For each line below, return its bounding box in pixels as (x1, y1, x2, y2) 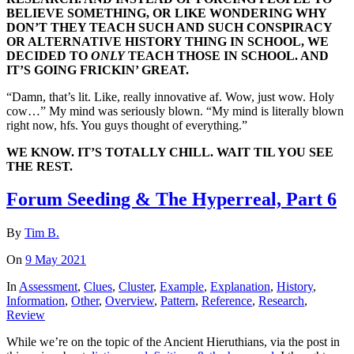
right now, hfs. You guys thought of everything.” (6, 118, 247, 132)
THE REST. (6, 159, 76, 173)
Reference (201, 294, 252, 308)
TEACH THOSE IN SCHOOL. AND (125, 48, 329, 62)
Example (160, 280, 204, 294)
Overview (105, 294, 154, 308)
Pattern (160, 294, 195, 308)
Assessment (19, 280, 77, 294)
